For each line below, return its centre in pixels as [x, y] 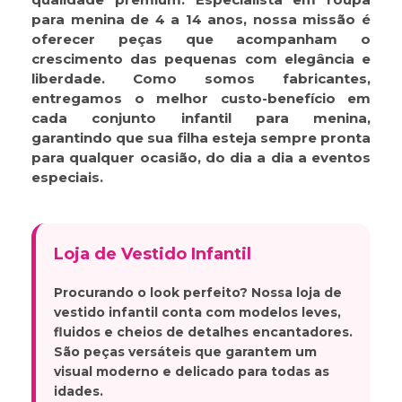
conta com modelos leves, [249, 313]
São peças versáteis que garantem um [185, 352]
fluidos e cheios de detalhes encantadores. [203, 332]
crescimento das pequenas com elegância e [201, 59]
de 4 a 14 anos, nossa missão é [248, 20]
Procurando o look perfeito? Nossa [175, 293]
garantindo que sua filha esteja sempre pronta [201, 138]
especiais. [67, 178]
